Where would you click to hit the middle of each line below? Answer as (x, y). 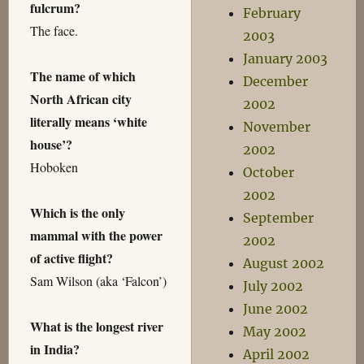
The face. (54, 31)
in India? (54, 349)
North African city (80, 99)
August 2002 (284, 263)
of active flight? (71, 258)
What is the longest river (96, 327)
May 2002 (275, 331)
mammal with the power (96, 236)
